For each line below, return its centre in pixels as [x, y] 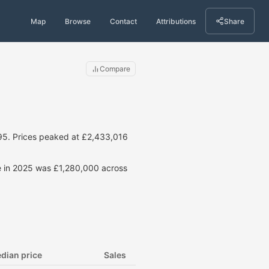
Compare [115, 69]
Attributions [176, 21]
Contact [123, 21]
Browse [78, 21]
